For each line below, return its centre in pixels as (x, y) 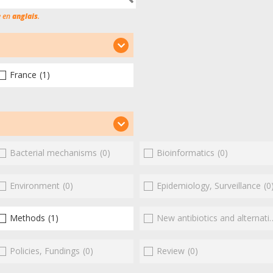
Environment (35, 185)
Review (170, 250)
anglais (25, 16)
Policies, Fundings (45, 250)
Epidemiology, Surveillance (208, 185)
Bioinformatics (185, 153)
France (23, 74)
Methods (28, 218)
